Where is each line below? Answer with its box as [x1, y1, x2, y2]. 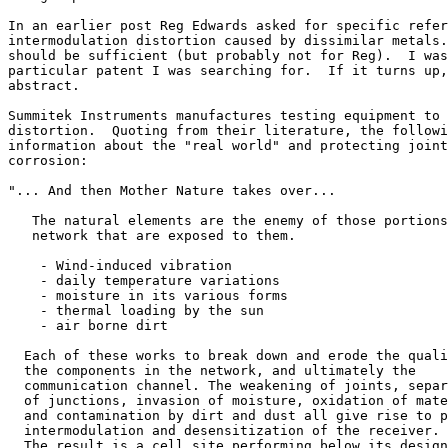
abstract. [8, 78, 80, 93]
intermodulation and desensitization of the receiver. [8, 423, 440, 438]
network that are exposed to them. [8, 228, 296, 243]
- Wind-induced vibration [8, 258, 232, 273]
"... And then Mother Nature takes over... [8, 183, 336, 198]
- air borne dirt [8, 318, 168, 333]
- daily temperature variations [8, 273, 280, 288]
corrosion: [8, 153, 88, 168]
